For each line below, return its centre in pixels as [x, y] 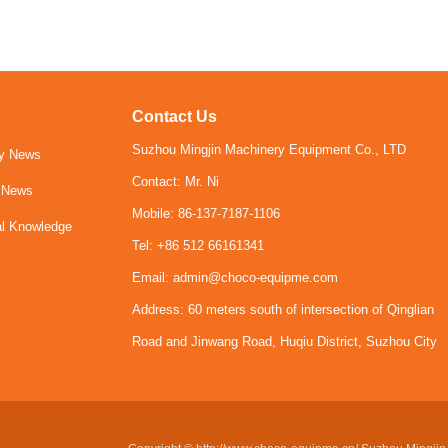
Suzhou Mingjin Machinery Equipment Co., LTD [269, 149]
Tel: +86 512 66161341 [198, 245]
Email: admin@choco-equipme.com [235, 277]
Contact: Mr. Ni [175, 181]
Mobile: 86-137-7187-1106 [206, 213]
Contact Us [174, 116]
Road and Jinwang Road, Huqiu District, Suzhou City [284, 341]
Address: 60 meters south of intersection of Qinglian [283, 309]
